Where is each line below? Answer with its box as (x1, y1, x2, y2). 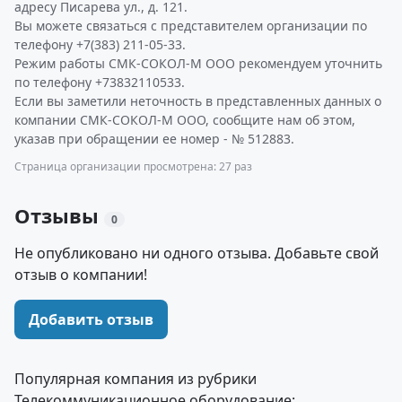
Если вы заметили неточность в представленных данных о (14, 92, 381, 109)
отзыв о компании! (14, 265, 147, 284)
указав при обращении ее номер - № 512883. (14, 130, 294, 147)
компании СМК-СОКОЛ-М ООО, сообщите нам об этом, (14, 111, 355, 128)
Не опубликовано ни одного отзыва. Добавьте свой (14, 243, 379, 263)
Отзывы (14, 202, 104, 229)
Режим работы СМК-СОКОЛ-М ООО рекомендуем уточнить (14, 55, 382, 72)
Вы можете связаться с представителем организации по (14, 17, 367, 34)
